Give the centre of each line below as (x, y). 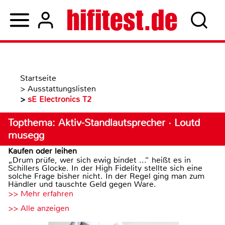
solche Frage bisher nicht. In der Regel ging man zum (106, 176)
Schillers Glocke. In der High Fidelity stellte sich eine (105, 168)
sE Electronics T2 (60, 99)
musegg (26, 135)
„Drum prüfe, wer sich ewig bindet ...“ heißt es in (99, 160)
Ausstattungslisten (62, 89)
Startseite (38, 78)
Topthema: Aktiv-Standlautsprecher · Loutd (104, 123)
